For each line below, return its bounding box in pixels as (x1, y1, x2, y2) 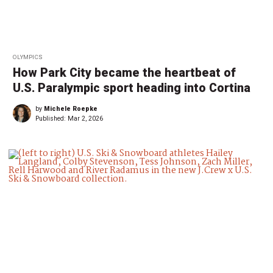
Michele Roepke (44, 104, 97, 113)
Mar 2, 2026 (68, 114, 103, 122)
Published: (35, 114, 68, 122)
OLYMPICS (13, 53, 43, 60)
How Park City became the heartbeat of (13, 65, 236, 80)
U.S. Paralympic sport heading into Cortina (13, 80, 250, 95)
